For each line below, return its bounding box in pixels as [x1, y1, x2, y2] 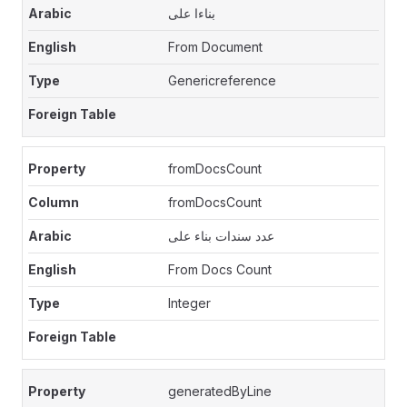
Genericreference [168, 73, 277, 88]
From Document [168, 39, 263, 55]
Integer [168, 295, 212, 311]
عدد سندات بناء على [168, 228, 275, 243]
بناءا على [168, 5, 216, 21]
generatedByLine [168, 383, 273, 399]
